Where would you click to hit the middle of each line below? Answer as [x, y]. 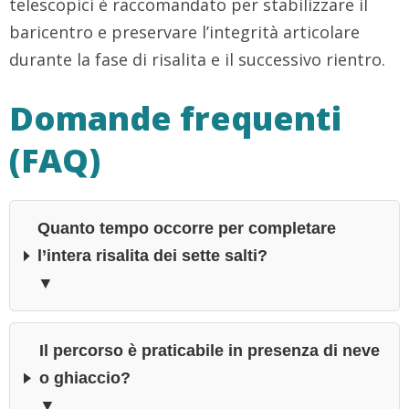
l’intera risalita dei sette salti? [152, 256]
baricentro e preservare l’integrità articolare [184, 32]
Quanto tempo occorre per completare [186, 229]
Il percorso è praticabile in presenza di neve [209, 351]
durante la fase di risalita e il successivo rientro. [197, 60]
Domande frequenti [175, 119]
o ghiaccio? [84, 378]
